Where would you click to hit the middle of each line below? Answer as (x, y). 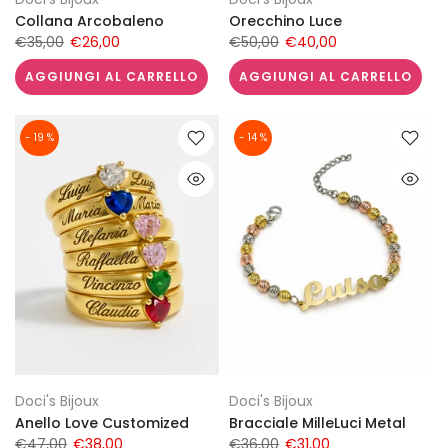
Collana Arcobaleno (89, 20)
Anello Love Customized (102, 423)
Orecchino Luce (285, 20)
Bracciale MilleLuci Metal (317, 423)
